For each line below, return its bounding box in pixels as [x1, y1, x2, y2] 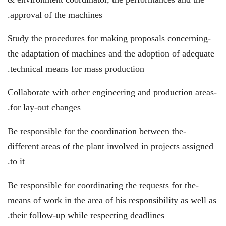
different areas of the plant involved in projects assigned [8, 141, 213, 151]
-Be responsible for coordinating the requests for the [8, 180, 196, 190]
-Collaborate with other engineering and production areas [8, 87, 214, 97]
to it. [10, 156, 25, 166]
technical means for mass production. [10, 64, 144, 74]
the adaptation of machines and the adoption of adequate [8, 48, 214, 59]
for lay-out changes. [10, 102, 81, 112]
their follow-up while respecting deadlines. [10, 210, 164, 220]
